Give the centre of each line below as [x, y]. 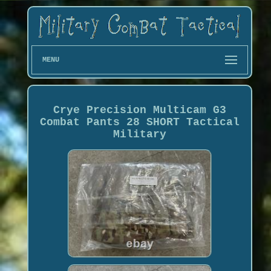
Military [139, 134]
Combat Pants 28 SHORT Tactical [139, 122]
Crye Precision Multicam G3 [139, 110]
